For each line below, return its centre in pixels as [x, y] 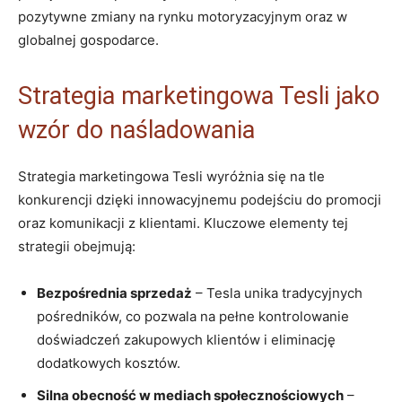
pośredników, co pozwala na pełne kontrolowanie [193, 316]
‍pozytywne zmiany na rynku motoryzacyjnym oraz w [183, 16]
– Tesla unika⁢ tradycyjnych [277, 293]
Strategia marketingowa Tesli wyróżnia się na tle [171, 176]
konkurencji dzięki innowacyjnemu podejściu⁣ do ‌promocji [200, 199]
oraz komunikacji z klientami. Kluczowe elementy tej [183, 223]
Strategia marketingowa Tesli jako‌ [199, 96]
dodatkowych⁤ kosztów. [109, 363]
